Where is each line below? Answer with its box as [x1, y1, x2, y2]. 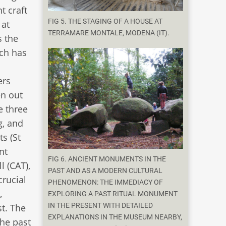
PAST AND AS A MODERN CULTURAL [48, 166, 163, 176]
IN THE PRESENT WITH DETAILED [48, 201, 153, 210]
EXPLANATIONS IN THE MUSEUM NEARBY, [48, 213, 183, 222]
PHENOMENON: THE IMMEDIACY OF [48, 178, 163, 187]
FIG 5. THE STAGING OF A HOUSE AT [48, 17, 163, 26]
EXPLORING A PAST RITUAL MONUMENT [48, 190, 178, 199]
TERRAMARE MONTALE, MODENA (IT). [48, 28, 170, 37]
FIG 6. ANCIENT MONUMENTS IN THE [48, 155, 166, 164]
